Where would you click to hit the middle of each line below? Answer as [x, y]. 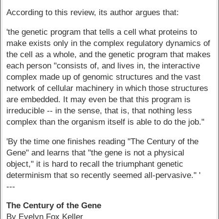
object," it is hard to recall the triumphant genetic [95, 164]
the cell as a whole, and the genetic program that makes [109, 54]
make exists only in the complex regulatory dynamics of [109, 43]
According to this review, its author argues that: [93, 13]
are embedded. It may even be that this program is [99, 99]
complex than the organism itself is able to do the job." [106, 122]
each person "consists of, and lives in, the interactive [103, 66]
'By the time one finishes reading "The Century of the [103, 141]
